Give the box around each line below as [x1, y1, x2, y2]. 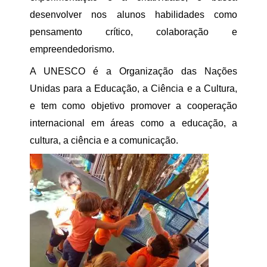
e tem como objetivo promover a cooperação [30, 101, 237, 111]
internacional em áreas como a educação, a [30, 118, 237, 128]
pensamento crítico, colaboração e [30, 27, 237, 37]
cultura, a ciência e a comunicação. [30, 135, 181, 145]
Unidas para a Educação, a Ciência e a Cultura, [30, 83, 237, 94]
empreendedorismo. [30, 44, 114, 54]
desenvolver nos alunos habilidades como [30, 10, 237, 20]
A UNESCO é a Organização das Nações [30, 66, 237, 76]
